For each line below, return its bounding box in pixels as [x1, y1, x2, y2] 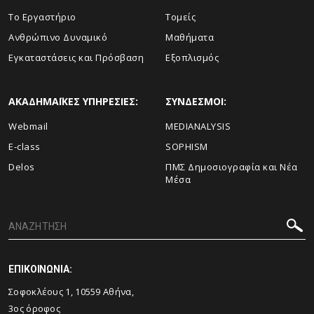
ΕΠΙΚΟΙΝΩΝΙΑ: [8, 263, 72, 275]
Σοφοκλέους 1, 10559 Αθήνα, [8, 285, 134, 298]
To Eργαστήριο [8, 10, 76, 23]
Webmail [8, 119, 48, 132]
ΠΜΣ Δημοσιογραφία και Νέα [165, 160, 298, 173]
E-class [8, 139, 41, 153]
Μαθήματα [165, 30, 214, 43]
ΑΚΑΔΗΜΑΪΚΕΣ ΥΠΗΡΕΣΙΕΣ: [8, 94, 138, 108]
